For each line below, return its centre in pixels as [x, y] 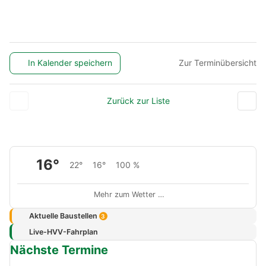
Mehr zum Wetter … [129, 194]
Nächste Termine [59, 250]
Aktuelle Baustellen [64, 216]
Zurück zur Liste [138, 100]
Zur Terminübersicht [218, 63]
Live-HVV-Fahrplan [63, 232]
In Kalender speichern [70, 63]
